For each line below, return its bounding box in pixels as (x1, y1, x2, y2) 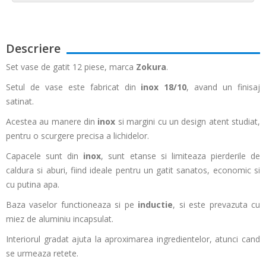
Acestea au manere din (6, 116, 98, 127)
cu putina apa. (6, 179, 59, 190)
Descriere (6, 40, 61, 56)
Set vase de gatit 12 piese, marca (6, 61, 136, 72)
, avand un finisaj (186, 81, 261, 93)
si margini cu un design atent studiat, (115, 116, 261, 127)
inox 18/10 (141, 81, 187, 93)
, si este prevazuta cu (173, 199, 261, 210)
